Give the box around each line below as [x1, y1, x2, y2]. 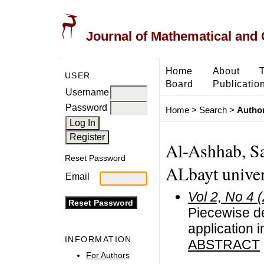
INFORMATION [65, 235, 132, 245]
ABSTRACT [187, 236, 260, 252]
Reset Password [65, 153, 126, 163]
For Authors [86, 250, 130, 260]
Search [199, 105, 227, 115]
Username [65, 87, 109, 97]
